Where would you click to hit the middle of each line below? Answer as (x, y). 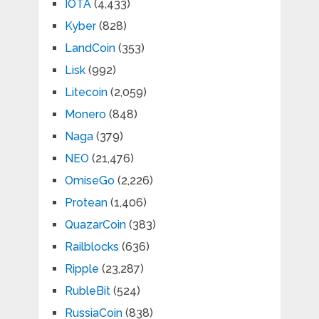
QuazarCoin (95, 225)
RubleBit (87, 291)
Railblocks (91, 247)
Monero (85, 115)
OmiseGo (89, 181)
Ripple (82, 269)
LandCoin (90, 48)
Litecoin (86, 93)
